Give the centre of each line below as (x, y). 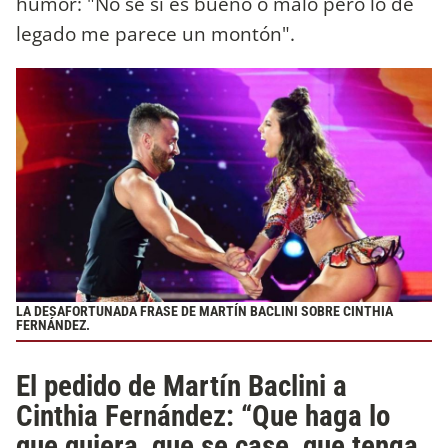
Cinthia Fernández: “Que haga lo (203, 415)
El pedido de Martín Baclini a (181, 385)
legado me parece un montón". (155, 33)
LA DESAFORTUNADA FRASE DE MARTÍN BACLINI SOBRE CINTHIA (204, 311)
